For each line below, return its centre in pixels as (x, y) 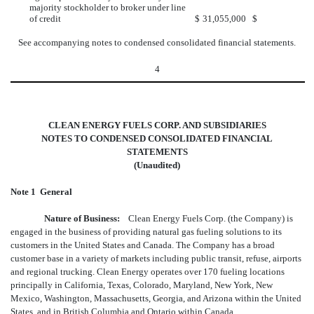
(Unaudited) (157, 165)
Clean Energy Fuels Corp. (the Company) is (206, 218)
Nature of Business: (82, 218)
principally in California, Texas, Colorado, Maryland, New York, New (142, 285)
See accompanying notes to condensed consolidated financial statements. (157, 42)
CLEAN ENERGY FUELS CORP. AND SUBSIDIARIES (157, 125)
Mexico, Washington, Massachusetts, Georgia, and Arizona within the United (156, 298)
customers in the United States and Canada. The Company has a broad (143, 245)
